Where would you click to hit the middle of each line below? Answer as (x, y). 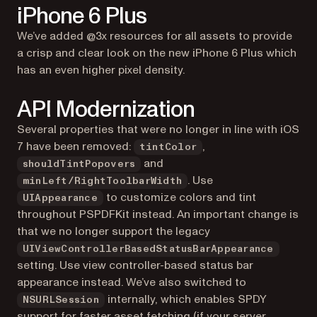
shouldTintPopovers (79, 164)
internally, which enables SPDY (185, 299)
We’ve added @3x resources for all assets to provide (155, 36)
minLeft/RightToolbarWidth (102, 181)
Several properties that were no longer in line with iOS (158, 129)
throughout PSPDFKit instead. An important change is (158, 214)
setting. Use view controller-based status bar (135, 265)
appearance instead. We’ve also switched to (132, 282)
